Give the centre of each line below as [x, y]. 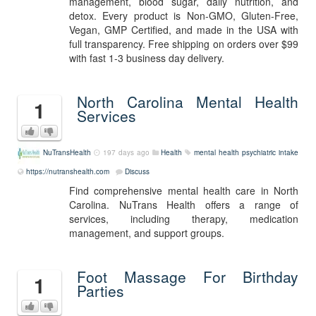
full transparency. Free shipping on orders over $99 [184, 44]
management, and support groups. [147, 233]
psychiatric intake [271, 152]
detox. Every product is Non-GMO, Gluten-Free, [184, 16]
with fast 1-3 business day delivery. [147, 58]
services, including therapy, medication [184, 219]
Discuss [137, 171]
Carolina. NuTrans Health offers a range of [184, 205]
